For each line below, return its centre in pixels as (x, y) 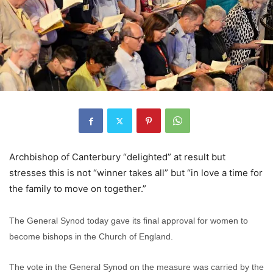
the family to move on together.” (78, 189)
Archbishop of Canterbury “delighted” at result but (117, 157)
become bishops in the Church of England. (91, 237)
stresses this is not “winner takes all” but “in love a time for (136, 173)
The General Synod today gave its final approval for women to (129, 221)
